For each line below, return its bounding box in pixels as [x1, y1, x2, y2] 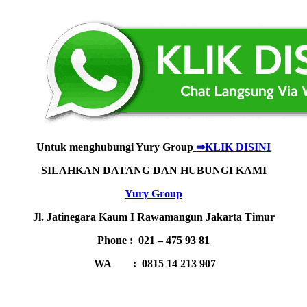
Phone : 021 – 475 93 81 [97, 234, 210, 247]
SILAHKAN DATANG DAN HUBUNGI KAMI [40, 164, 267, 177]
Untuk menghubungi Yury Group [36, 141, 193, 153]
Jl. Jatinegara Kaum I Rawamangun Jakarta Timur [32, 211, 275, 223]
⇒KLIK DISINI [193, 141, 271, 153]
